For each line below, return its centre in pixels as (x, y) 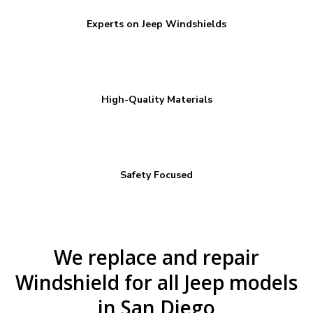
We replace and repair (156, 257)
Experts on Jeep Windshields (156, 24)
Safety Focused (156, 175)
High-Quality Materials (156, 100)
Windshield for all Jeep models (156, 282)
